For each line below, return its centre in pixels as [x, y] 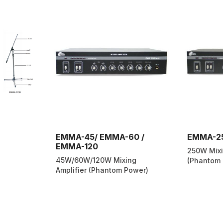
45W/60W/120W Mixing [96, 160]
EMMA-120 [77, 147]
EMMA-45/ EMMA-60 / [100, 137]
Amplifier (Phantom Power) [102, 170]
